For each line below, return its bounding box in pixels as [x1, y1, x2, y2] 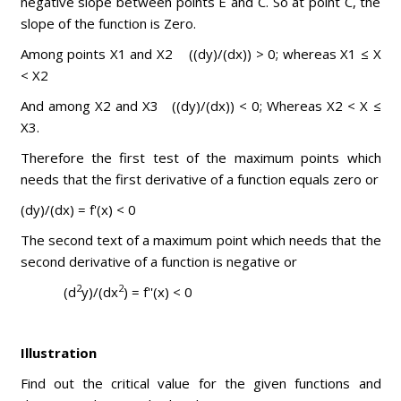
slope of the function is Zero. [20, 14, 196, 32]
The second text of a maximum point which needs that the [20, 231, 381, 249]
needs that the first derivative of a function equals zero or [20, 170, 379, 188]
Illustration [20, 344, 97, 362]
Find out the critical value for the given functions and [20, 374, 381, 392]
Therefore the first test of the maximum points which [20, 149, 381, 166]
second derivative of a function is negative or [20, 252, 297, 270]
